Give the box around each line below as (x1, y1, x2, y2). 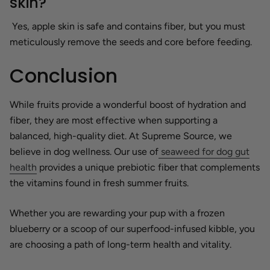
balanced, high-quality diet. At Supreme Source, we (10, 130, 232, 142)
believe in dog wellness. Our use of (10, 145, 159, 157)
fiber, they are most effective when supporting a (10, 114, 218, 126)
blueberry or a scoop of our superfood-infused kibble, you (10, 222, 255, 234)
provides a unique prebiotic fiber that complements (37, 161, 260, 173)
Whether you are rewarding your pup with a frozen (10, 207, 225, 219)
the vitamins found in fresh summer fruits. (10, 177, 189, 189)
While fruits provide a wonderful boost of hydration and (10, 98, 246, 110)
